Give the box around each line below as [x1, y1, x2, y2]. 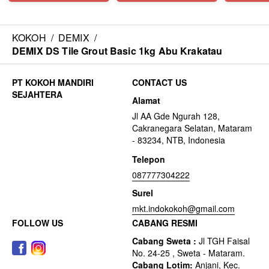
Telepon [132, 153, 165, 165]
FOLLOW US [12, 217, 63, 229]
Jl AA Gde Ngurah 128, [132, 110, 220, 122]
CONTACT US [132, 76, 187, 88]
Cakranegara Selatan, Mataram [132, 122, 252, 134]
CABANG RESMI [132, 217, 198, 229]
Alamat [132, 94, 160, 106]
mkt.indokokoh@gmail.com [132, 202, 235, 214]
